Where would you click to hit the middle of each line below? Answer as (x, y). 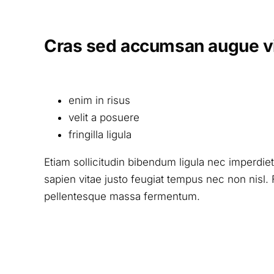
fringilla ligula (100, 135)
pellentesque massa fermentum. (122, 197)
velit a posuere (104, 118)
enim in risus (99, 101)
